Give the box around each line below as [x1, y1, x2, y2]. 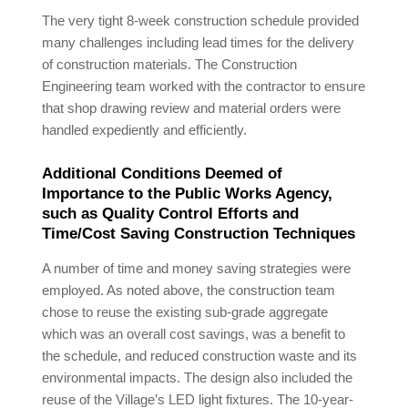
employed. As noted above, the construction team [42, 283, 336, 298]
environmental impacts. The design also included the [42, 371, 353, 385]
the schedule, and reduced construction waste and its [42, 349, 358, 363]
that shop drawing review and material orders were [42, 101, 342, 116]
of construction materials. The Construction [42, 57, 298, 72]
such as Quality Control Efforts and [42, 205, 300, 222]
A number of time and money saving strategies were [42, 261, 352, 276]
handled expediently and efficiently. [42, 123, 248, 138]
